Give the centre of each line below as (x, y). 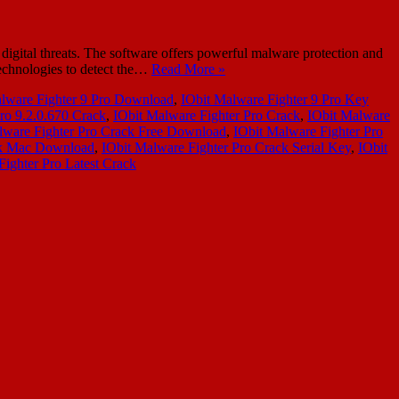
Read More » (188, 69)
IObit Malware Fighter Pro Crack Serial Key (226, 147)
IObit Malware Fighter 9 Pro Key (275, 99)
